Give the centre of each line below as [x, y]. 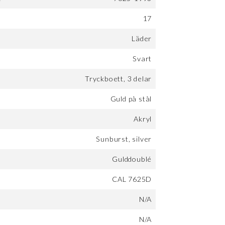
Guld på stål [131, 99]
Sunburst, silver [124, 139]
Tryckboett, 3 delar [119, 79]
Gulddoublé [132, 159]
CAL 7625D [132, 179]
